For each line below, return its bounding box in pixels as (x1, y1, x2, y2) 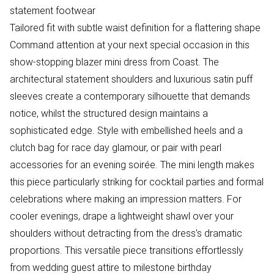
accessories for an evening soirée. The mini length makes (10, 158, 254, 171)
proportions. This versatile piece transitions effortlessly (10, 244, 243, 257)
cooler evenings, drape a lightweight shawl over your (10, 210, 234, 223)
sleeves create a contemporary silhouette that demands (10, 90, 250, 103)
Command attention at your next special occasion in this (10, 39, 250, 51)
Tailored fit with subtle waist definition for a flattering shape (10, 21, 261, 34)
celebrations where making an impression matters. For (10, 193, 242, 206)
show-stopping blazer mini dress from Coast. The (10, 56, 219, 68)
